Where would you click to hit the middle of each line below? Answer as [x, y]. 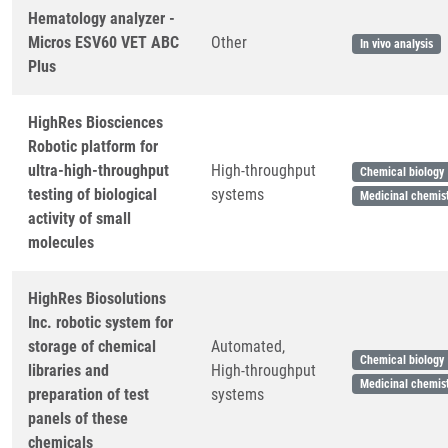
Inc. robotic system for [100, 322]
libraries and [68, 370]
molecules [61, 242]
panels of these [78, 418]
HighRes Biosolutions [97, 298]
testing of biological [92, 194]
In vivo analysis [396, 44]
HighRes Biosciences [95, 122]
